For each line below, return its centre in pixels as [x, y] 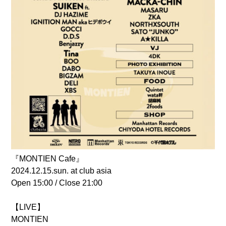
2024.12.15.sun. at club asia [61, 171]
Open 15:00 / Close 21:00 [56, 183]
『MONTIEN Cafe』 [47, 159]
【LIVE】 [28, 207]
